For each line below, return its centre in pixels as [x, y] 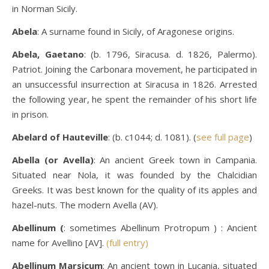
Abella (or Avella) [53, 160]
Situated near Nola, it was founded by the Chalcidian [134, 175]
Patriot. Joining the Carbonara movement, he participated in [134, 69]
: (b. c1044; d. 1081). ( [152, 137]
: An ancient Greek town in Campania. [175, 160]
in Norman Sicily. [45, 8]
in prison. [30, 114]
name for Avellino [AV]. [59, 243]
